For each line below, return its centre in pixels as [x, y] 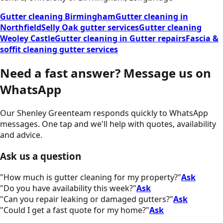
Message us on [167, 73]
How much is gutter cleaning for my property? [91, 177]
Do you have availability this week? [68, 188]
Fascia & [202, 39]
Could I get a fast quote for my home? [75, 210]
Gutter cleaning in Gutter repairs [120, 39]
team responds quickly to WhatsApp [140, 113]
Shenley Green [44, 113]
